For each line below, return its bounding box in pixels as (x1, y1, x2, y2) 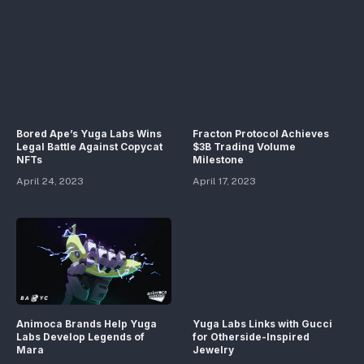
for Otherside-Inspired (193, 331, 310, 344)
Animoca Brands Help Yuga (16, 318, 157, 331)
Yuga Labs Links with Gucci (193, 318, 332, 331)
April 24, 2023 (16, 175, 84, 187)
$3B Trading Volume (193, 141, 296, 153)
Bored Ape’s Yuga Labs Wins (16, 128, 162, 140)
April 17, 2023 (193, 175, 256, 187)
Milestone (193, 154, 244, 166)
